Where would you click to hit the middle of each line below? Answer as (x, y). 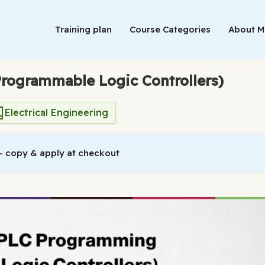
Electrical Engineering (56, 112)
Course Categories (170, 29)
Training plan (83, 29)
